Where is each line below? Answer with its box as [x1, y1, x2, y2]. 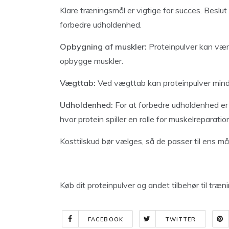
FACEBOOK [88, 216, 123, 223]
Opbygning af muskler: [60, 41, 147, 52]
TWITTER [165, 216, 196, 223]
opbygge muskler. [60, 56, 123, 66]
